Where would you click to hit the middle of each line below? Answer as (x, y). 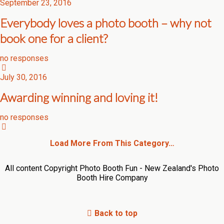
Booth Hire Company (112, 178)
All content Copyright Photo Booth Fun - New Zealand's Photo (112, 168)
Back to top (116, 213)
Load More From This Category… (112, 143)
